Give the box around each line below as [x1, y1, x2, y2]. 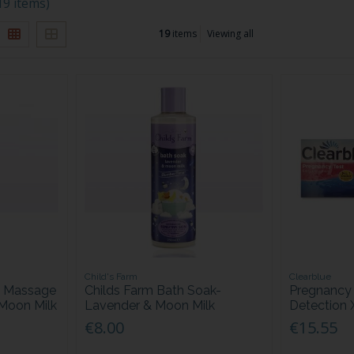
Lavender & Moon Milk [85, 298, 216, 314]
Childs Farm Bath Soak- [85, 283, 222, 299]
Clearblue [289, 271, 332, 283]
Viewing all [206, 27, 254, 41]
